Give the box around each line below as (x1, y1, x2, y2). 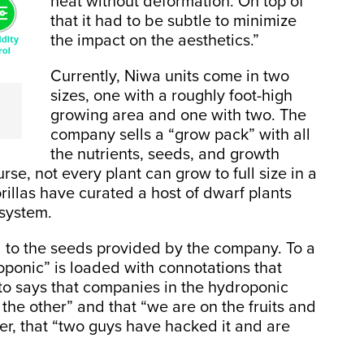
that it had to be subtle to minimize (50, 11, 297, 31)
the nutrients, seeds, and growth (50, 144, 279, 164)
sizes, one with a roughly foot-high (50, 85, 292, 106)
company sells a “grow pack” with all (50, 124, 310, 145)
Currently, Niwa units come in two (50, 66, 289, 86)
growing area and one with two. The (50, 105, 306, 125)
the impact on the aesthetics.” (50, 30, 259, 50)
